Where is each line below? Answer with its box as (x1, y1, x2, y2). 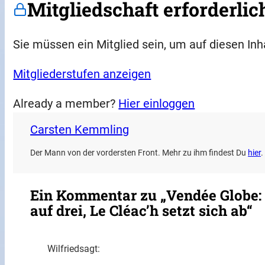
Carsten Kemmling (30, 122, 130, 137)
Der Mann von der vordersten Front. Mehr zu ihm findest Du (30, 147, 248, 157)
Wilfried (47, 243, 79, 255)
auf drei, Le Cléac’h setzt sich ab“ (30, 201, 253, 221)
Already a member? (13, 96, 119, 111)
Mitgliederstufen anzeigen (13, 66, 151, 81)
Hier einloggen (118, 96, 195, 111)
